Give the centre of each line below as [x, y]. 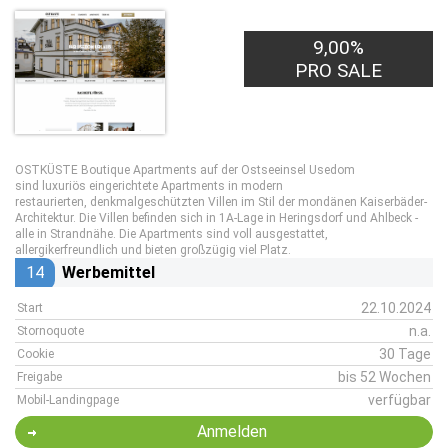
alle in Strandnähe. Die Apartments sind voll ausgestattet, [171, 234]
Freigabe [39, 377]
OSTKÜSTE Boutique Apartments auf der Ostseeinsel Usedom [185, 170]
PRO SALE [339, 70]
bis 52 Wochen [384, 377]
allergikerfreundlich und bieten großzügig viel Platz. [153, 250]
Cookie [35, 354]
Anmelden [231, 431]
